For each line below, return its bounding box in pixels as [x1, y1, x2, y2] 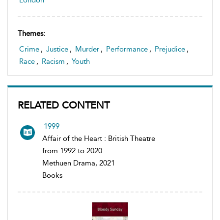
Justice [46, 44, 68, 54]
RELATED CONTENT [18, 99, 110, 111]
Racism [42, 56, 65, 66]
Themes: [18, 28, 45, 38]
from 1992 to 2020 [42, 146, 102, 155]
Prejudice [155, 44, 185, 54]
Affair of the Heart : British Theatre [42, 134, 155, 143]
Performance [106, 44, 148, 54]
